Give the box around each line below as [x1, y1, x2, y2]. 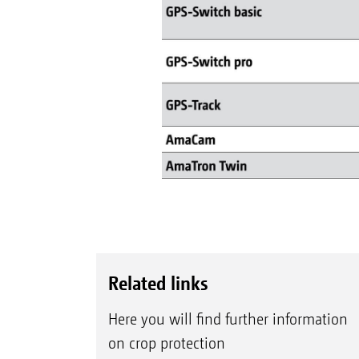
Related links [107, 271, 208, 294]
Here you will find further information [107, 309, 348, 329]
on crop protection [107, 333, 225, 353]
